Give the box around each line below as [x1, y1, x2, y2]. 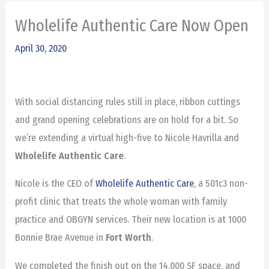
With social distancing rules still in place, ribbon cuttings [15, 95, 241, 107]
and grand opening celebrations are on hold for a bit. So [15, 113, 239, 125]
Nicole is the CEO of [15, 178, 96, 190]
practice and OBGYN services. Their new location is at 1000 [15, 214, 247, 226]
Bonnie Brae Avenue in [15, 232, 106, 244]
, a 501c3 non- [194, 178, 249, 190]
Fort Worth [106, 232, 152, 244]
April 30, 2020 [15, 42, 67, 54]
